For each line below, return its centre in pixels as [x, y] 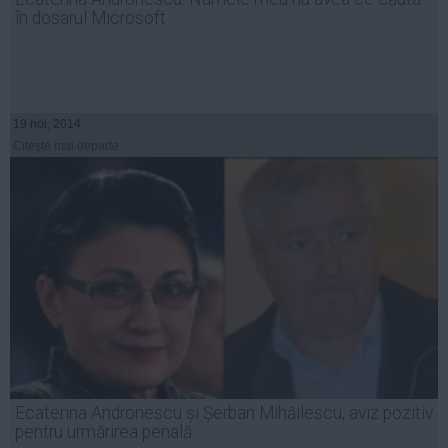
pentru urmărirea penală [103, 431]
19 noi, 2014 [47, 123]
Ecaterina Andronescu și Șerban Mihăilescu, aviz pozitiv [224, 412]
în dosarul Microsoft [90, 17]
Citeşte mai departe [66, 145]
